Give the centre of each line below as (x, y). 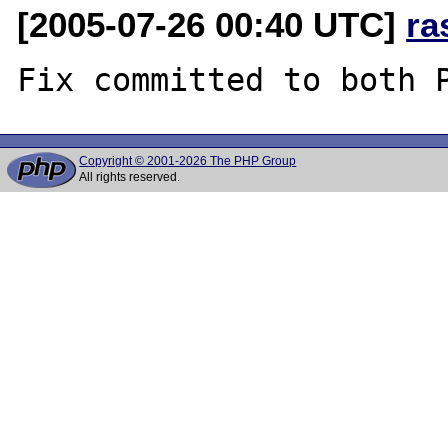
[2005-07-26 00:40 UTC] (212, 24)
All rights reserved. (130, 177)
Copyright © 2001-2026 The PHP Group (188, 161)
